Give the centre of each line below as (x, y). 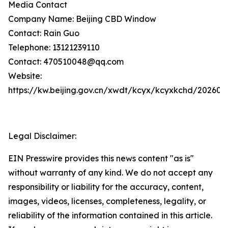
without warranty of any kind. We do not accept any (110, 173)
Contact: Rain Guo (44, 33)
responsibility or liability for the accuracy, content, (106, 187)
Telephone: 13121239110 (54, 47)
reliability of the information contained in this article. (110, 215)
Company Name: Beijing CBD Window (82, 19)
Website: (25, 76)
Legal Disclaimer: (42, 136)
